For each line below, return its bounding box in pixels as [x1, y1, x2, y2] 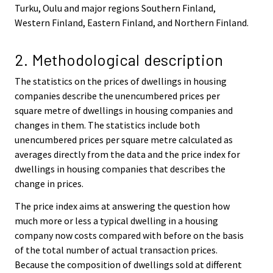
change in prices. [15, 177, 83, 190]
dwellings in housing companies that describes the [15, 163, 225, 175]
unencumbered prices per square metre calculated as [15, 133, 233, 146]
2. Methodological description [15, 50, 223, 69]
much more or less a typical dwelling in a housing [15, 214, 218, 227]
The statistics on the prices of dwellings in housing [15, 75, 227, 88]
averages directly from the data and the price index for [15, 148, 240, 161]
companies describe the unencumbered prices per [15, 90, 220, 102]
